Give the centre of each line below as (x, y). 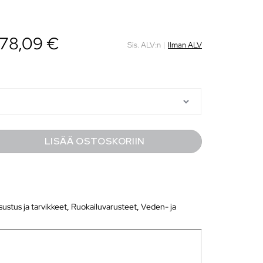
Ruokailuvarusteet (104, 206)
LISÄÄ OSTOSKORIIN (95, 141)
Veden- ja (159, 206)
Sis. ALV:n (144, 45)
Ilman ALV (185, 45)
